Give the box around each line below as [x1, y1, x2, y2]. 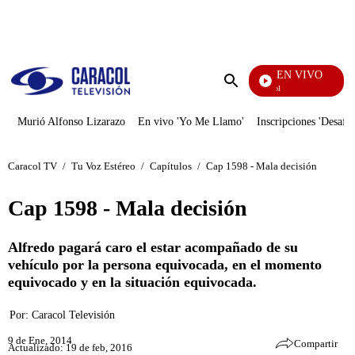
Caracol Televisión [32, 309, 115, 321]
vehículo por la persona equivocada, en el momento [8, 257, 322, 273]
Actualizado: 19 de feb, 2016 [8, 341, 132, 353]
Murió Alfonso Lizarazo [17, 116, 125, 128]
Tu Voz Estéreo [71, 159, 136, 172]
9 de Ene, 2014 [8, 334, 72, 346]
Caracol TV [8, 159, 57, 172]
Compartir [294, 338, 338, 349]
